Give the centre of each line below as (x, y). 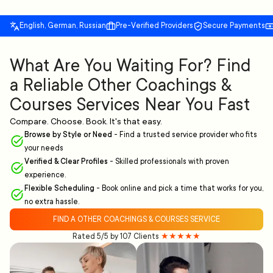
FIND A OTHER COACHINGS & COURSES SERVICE (136, 220)
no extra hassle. (52, 202)
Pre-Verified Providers (154, 26)
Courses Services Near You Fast (130, 105)
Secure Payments (234, 26)
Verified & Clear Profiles (66, 162)
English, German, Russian (63, 26)
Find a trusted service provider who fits (188, 135)
